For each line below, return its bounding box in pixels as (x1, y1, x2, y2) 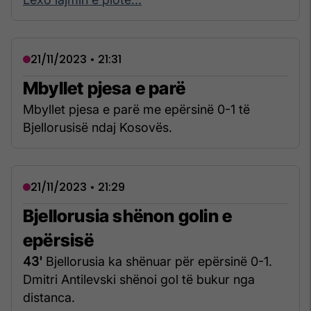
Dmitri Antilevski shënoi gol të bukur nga (23, 271, 255, 287)
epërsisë (23, 229, 94, 251)
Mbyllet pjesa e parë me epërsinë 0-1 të (23, 101, 250, 117)
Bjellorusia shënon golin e (23, 205, 233, 226)
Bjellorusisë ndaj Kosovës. (23, 119, 172, 135)
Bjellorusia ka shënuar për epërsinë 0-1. (42, 253, 272, 269)
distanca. (23, 289, 75, 305)
